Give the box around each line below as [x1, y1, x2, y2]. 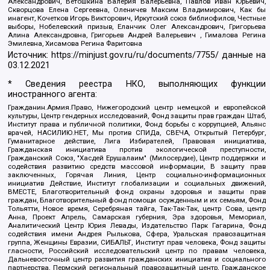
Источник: [8, 49, 52, 60]
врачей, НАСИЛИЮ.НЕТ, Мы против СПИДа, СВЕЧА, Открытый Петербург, [8, 128, 266, 137]
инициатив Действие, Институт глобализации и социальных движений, [8, 179, 266, 188]
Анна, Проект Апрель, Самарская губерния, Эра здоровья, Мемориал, [8, 213, 266, 222]
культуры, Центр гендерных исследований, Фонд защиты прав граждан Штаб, [8, 111, 266, 121]
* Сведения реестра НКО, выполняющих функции [8, 79, 266, 90]
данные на [219, 49, 266, 60]
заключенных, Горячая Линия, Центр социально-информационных [8, 171, 266, 180]
